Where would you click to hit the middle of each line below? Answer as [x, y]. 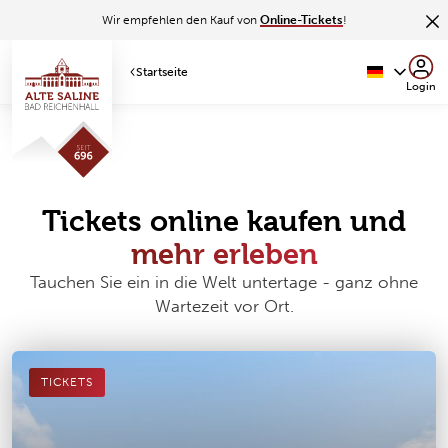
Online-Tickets [301, 19]
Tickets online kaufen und [224, 221]
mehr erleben [224, 254]
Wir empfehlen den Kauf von [180, 19]
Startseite [162, 72]
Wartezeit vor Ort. [224, 306]
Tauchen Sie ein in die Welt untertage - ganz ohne [224, 282]
